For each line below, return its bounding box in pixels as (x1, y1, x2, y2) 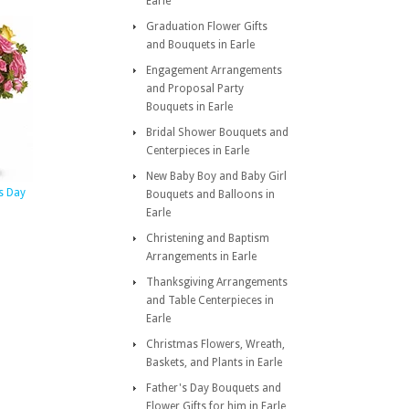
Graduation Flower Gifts (146, 20, 267, 33)
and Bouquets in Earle (146, 38, 255, 51)
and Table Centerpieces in (146, 294, 274, 307)
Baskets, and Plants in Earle (146, 356, 282, 369)
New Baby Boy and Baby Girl (146, 170, 287, 183)
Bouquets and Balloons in (146, 188, 275, 201)
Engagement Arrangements (146, 64, 282, 77)
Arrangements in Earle (146, 250, 257, 263)
